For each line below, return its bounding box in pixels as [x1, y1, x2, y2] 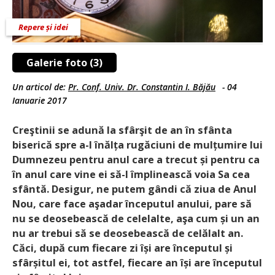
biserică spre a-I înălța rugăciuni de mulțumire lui [12, 138, 263, 152]
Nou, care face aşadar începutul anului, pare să [12, 197, 252, 211]
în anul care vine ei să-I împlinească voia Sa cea [12, 168, 250, 182]
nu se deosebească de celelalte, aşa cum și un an [12, 212, 260, 226]
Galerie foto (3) [26, 56, 103, 70]
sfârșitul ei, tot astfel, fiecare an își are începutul [12, 256, 262, 270]
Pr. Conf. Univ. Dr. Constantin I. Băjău [68, 81, 215, 93]
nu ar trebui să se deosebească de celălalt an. [12, 227, 243, 241]
